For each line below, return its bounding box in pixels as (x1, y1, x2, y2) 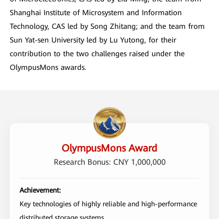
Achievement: (20, 186, 61, 195)
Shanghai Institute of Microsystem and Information (10, 8, 182, 18)
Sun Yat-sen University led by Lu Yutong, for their (10, 36, 176, 45)
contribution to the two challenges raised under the (10, 49, 185, 59)
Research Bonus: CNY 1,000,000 (53, 157, 166, 167)
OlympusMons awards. (10, 63, 86, 72)
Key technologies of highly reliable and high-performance (20, 200, 197, 208)
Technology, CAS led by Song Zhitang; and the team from (10, 22, 205, 31)
